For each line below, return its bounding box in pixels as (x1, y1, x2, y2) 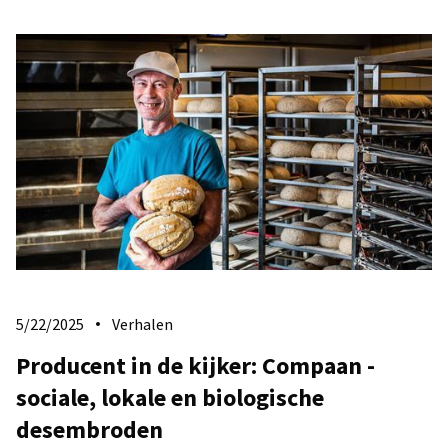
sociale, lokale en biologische (16, 381, 324, 413)
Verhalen (112, 313, 173, 334)
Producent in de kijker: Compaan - (16, 349, 375, 381)
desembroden (16, 413, 163, 445)
